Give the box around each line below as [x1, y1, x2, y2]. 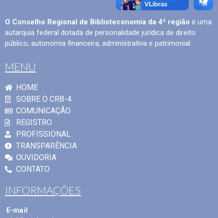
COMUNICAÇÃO [16, 106, 71, 116]
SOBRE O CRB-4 [16, 94, 72, 104]
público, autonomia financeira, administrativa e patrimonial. [5, 39, 192, 48]
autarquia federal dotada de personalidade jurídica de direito [5, 28, 196, 37]
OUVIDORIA [16, 153, 56, 163]
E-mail [5, 206, 28, 215]
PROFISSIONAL [16, 129, 71, 139]
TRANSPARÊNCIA [16, 141, 77, 151]
